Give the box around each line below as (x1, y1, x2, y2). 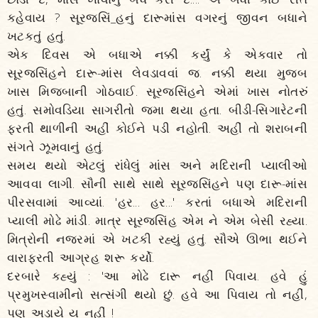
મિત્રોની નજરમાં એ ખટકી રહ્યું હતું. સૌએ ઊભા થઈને (7, 231, 307, 247)
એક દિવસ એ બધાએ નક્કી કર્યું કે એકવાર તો (7, 46, 307, 62)
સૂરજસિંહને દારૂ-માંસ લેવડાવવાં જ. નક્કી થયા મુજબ (7, 65, 307, 81)
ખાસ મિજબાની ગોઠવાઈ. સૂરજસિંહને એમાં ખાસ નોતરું (7, 83, 307, 99)
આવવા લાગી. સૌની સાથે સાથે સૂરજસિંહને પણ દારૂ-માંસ (7, 175, 307, 192)
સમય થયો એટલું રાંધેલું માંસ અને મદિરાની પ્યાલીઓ (7, 157, 307, 173)
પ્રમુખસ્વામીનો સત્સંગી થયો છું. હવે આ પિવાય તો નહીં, (7, 286, 307, 302)
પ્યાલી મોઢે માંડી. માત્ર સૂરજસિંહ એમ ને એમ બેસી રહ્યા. (7, 212, 307, 229)
